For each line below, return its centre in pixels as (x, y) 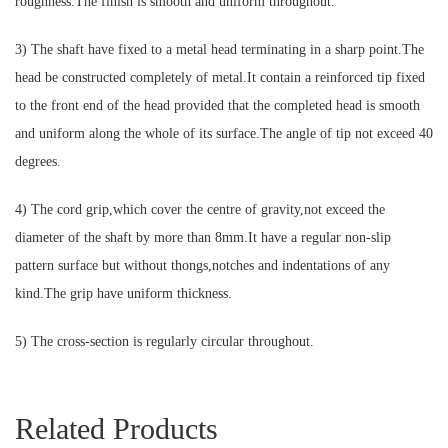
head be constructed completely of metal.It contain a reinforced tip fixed (220, 78)
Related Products (116, 429)
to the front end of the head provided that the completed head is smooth (217, 106)
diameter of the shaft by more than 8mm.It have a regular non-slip (203, 238)
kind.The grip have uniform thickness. (123, 294)
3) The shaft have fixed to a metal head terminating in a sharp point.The (219, 50)
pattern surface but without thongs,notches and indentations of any (202, 266)
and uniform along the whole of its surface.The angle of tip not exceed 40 (224, 134)
